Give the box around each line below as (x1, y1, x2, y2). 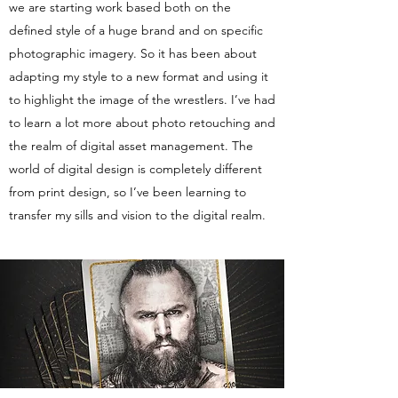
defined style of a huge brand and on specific (9, 22, 263, 38)
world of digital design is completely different (9, 161, 262, 177)
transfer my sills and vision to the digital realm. (9, 207, 266, 223)
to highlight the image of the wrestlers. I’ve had (9, 92, 275, 107)
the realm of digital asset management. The (9, 138, 253, 154)
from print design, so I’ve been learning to (9, 184, 246, 200)
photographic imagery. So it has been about (9, 45, 257, 61)
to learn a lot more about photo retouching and (9, 115, 275, 131)
